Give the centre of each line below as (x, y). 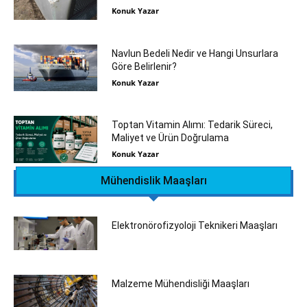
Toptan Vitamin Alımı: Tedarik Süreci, (192, 125)
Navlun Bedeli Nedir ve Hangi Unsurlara (195, 53)
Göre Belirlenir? (144, 66)
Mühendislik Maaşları (153, 180)
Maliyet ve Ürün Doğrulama (170, 138)
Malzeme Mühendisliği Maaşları (180, 283)
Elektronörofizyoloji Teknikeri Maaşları (194, 225)
